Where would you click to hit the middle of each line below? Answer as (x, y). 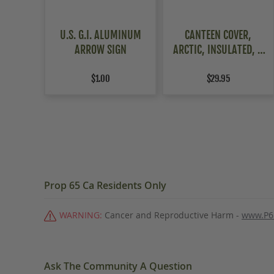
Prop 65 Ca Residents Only (105, 185)
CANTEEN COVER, (218, 35)
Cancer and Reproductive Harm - (173, 215)
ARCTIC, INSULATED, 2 (218, 50)
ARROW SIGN (100, 50)
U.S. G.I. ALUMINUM (100, 35)
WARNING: (82, 215)
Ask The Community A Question (118, 266)
